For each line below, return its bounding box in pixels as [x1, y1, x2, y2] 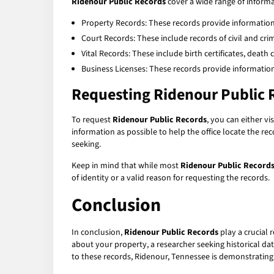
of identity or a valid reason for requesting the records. [72, 172, 270, 185]
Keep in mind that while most [72, 160, 180, 172]
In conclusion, [72, 226, 124, 239]
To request [72, 114, 113, 127]
